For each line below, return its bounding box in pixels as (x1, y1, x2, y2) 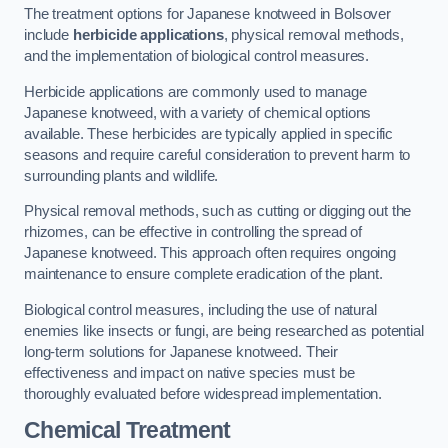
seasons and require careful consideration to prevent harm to (24, 146, 411, 163)
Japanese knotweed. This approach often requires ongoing (24, 245, 397, 262)
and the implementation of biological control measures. (24, 48, 370, 65)
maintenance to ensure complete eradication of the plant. (24, 266, 383, 283)
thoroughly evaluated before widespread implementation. (24, 385, 383, 402)
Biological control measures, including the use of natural (24, 301, 377, 318)
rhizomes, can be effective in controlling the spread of (24, 224, 363, 241)
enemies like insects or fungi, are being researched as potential (24, 322, 424, 339)
